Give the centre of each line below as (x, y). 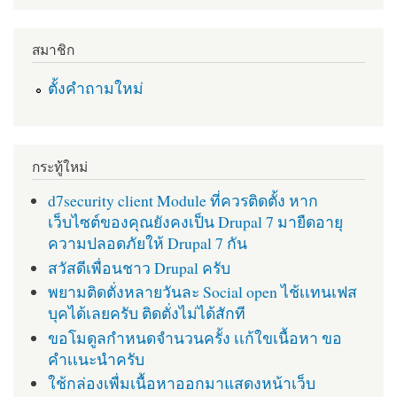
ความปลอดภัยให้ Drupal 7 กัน (147, 243)
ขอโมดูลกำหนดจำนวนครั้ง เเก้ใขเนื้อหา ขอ (195, 337)
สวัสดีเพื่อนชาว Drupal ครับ (139, 267)
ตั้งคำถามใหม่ (95, 87)
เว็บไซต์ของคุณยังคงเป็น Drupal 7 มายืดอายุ (195, 222)
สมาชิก (53, 50)
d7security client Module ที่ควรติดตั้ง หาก (183, 201)
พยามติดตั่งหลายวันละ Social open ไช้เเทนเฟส (202, 292)
